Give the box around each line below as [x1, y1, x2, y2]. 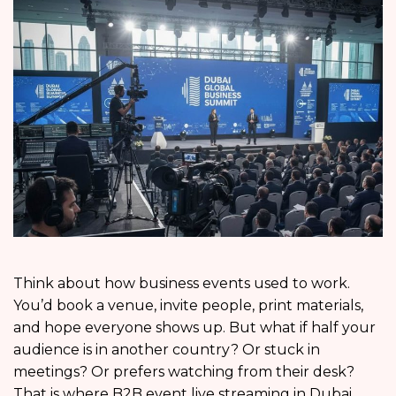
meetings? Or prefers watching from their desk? [13, 363, 354, 381]
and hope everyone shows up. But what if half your [13, 319, 376, 337]
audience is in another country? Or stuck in [13, 341, 320, 359]
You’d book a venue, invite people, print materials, [13, 297, 363, 315]
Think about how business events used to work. [13, 275, 350, 293]
